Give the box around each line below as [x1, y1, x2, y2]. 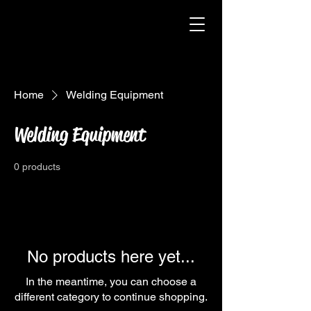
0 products [14, 161, 60, 172]
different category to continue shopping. [15, 290, 208, 303]
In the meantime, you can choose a [26, 275, 196, 288]
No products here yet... [27, 247, 195, 266]
